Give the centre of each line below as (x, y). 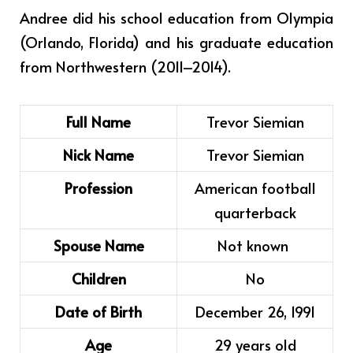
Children (98, 279)
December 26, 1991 (255, 312)
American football (255, 188)
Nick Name (98, 155)
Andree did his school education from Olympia (176, 17)
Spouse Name (98, 245)
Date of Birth (98, 312)
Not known (255, 245)
